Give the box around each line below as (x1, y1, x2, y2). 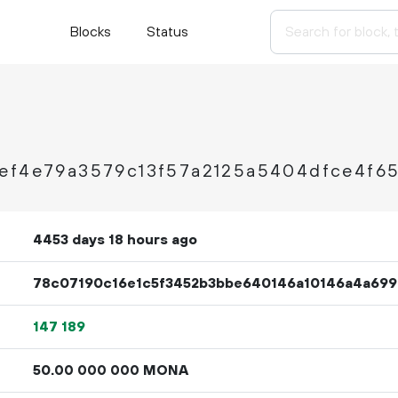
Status (146, 23, 188, 42)
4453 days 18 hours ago (32, 231, 197, 249)
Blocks (69, 23, 111, 42)
